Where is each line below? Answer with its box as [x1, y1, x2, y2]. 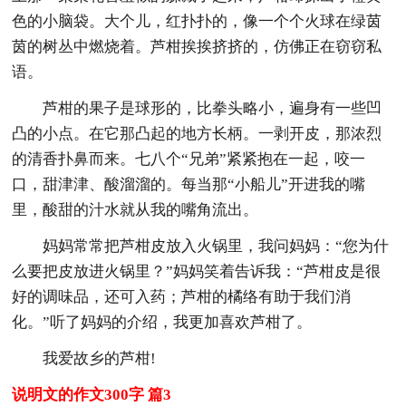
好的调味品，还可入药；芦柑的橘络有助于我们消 [12, 287, 352, 305]
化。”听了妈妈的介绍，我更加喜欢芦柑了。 [12, 313, 313, 331]
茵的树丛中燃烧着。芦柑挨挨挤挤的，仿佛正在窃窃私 [12, 37, 382, 55]
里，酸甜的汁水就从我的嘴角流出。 [12, 200, 259, 218]
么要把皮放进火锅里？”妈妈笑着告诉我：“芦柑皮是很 [12, 262, 382, 280]
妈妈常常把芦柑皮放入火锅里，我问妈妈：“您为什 [43, 237, 390, 255]
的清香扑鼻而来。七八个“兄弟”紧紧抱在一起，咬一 [12, 150, 366, 168]
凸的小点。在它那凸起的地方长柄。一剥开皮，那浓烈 [12, 124, 382, 142]
